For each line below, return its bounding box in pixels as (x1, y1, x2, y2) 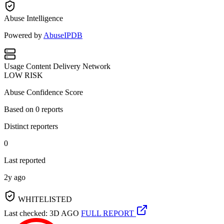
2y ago (4, 172, 25, 181)
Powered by (4, 30, 43, 39)
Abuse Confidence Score (4, 87, 83, 96)
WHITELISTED (16, 194, 72, 203)
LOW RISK (4, 70, 43, 79)
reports (39, 104, 63, 113)
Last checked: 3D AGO (4, 208, 79, 217)
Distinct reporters (4, 121, 58, 130)
